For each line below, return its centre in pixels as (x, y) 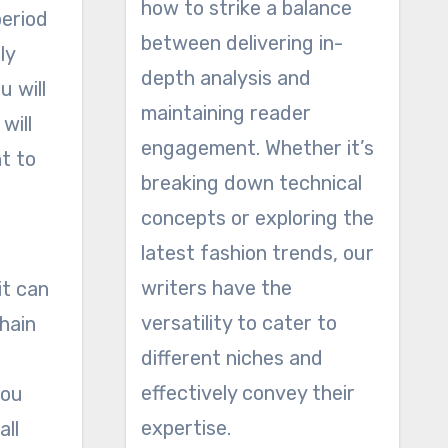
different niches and (231, 358)
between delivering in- (241, 43)
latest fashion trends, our (257, 253)
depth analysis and (225, 78)
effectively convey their (247, 393)
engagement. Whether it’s (257, 148)
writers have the (216, 288)
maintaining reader (225, 113)
